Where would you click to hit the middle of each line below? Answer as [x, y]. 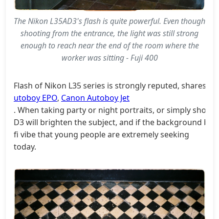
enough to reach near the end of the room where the [109, 45]
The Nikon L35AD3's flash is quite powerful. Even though [109, 21]
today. [25, 146]
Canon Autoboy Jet [95, 98]
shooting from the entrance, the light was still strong [109, 33]
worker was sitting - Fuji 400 [109, 57]
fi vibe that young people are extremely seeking [101, 134]
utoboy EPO [35, 98]
